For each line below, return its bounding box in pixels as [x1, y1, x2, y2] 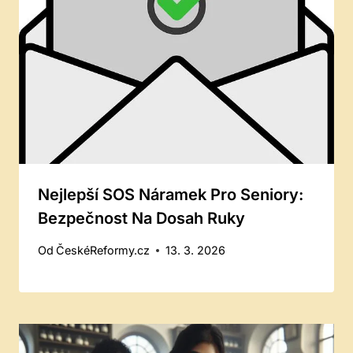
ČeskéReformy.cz [56, 243, 150, 258]
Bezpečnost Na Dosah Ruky [38, 208, 245, 228]
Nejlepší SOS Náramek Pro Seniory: [38, 184, 303, 204]
